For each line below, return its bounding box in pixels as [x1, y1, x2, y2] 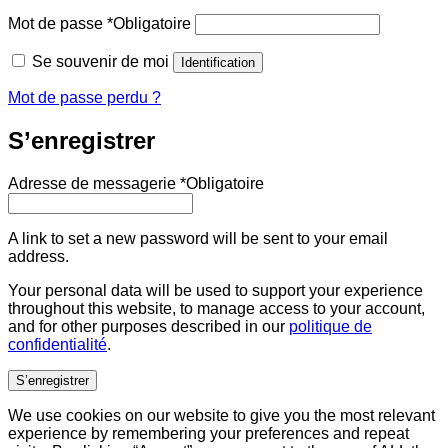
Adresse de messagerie [8, 174, 180, 192]
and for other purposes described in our [8, 317, 289, 335]
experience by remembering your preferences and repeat [8, 424, 409, 442]
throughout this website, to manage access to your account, [8, 299, 425, 317]
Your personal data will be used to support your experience [8, 281, 423, 299]
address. [8, 247, 69, 265]
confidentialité [8, 335, 107, 353]
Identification [181, 54, 255, 70]
